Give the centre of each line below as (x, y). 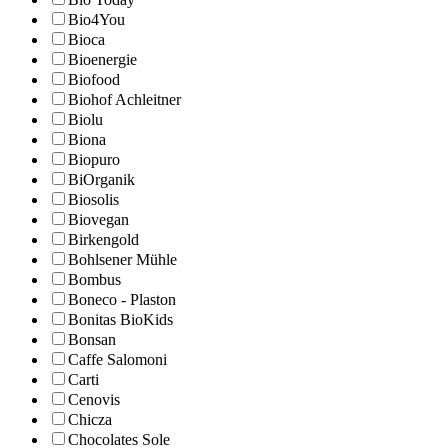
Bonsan (92, 340)
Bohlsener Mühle (122, 260)
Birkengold (103, 240)
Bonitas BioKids (120, 320)
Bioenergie (102, 60)
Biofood (94, 80)
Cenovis (94, 400)
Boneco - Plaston (122, 300)
